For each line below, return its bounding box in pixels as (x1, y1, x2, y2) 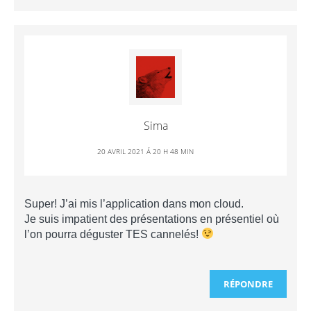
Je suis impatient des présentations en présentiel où (24, 212, 279, 225)
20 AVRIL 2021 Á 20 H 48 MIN (96, 146, 194, 156)
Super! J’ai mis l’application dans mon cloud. (24, 197, 244, 210)
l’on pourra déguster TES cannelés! (24, 228, 201, 240)
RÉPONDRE (224, 277, 273, 290)
